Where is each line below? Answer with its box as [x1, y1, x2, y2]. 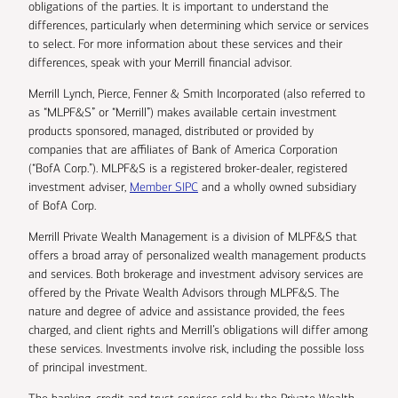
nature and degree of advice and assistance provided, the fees [28, 304, 345, 320]
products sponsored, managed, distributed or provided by [28, 123, 314, 139]
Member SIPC [130, 179, 198, 195]
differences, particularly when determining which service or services [28, 18, 369, 34]
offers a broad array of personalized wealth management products [28, 248, 366, 264]
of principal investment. [28, 360, 147, 376]
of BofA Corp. [28, 198, 96, 214]
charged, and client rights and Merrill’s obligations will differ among [28, 322, 368, 338]
